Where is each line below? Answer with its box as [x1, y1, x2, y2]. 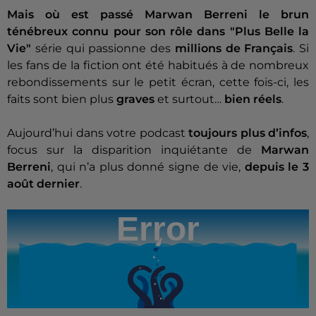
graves [116, 92, 154, 107]
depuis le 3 [244, 160, 310, 174]
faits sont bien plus [7, 92, 116, 107]
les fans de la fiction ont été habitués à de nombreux [7, 59, 309, 73]
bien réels [224, 92, 281, 107]
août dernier [7, 177, 80, 191]
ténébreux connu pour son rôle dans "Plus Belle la [7, 25, 309, 39]
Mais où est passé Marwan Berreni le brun [7, 8, 309, 22]
